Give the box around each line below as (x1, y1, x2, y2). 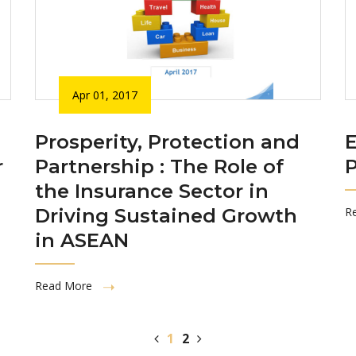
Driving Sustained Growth (35, 203, 297, 227)
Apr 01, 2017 (72, 87, 137, 103)
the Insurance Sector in (35, 179, 269, 203)
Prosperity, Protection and (35, 130, 300, 153)
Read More (35, 277, 95, 293)
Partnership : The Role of (35, 154, 284, 178)
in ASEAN (35, 228, 129, 252)
